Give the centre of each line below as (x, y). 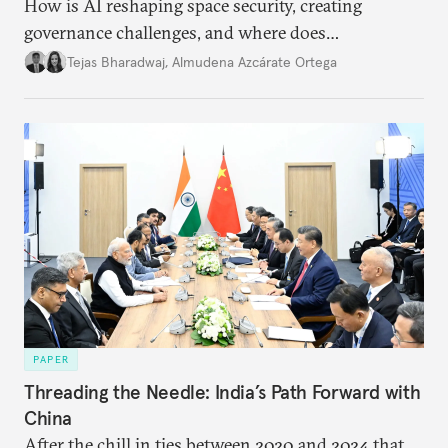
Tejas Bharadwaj (116, 61)
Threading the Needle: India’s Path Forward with (222, 391)
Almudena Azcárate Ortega (254, 61)
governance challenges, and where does (175, 33)
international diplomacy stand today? (167, 60)
